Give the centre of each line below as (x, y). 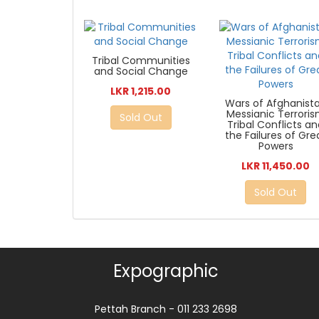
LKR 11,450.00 (276, 166)
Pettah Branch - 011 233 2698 (166, 309)
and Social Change (141, 71)
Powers (276, 146)
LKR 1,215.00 (141, 91)
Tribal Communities (141, 60)
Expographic (166, 271)
